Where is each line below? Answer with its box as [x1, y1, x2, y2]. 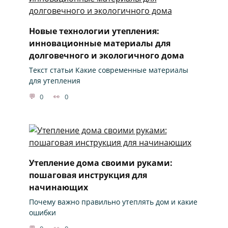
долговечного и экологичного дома [28, 50, 184, 62]
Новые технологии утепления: [28, 25, 159, 37]
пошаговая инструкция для [28, 169, 147, 181]
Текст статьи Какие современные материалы [28, 65, 188, 75]
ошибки [28, 208, 56, 218]
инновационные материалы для [28, 38, 170, 49]
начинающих [28, 181, 88, 193]
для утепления [28, 76, 80, 86]
